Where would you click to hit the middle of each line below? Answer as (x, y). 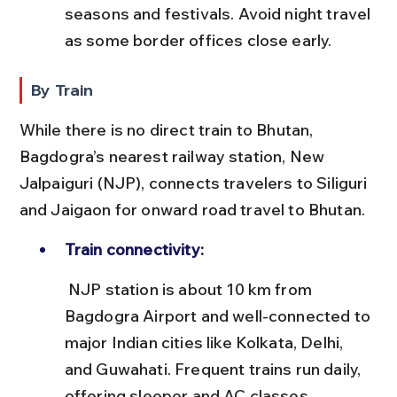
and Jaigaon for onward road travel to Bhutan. (192, 209)
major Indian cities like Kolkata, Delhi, (206, 342)
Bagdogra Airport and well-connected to (219, 315)
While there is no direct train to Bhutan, (168, 129)
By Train (62, 90)
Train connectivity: (134, 249)
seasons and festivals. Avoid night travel (219, 13)
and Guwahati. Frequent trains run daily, (214, 369)
